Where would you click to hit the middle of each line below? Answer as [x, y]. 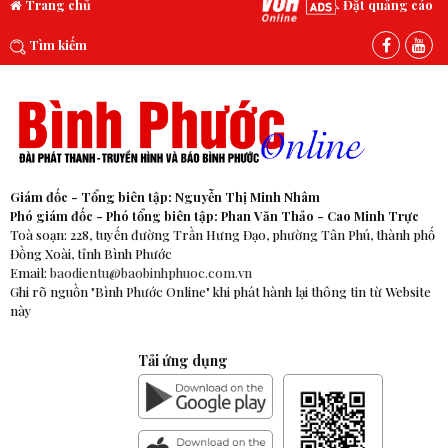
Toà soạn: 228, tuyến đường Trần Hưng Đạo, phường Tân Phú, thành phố [222, 235]
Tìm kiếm [56, 45]
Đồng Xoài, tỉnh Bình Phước [91, 254]
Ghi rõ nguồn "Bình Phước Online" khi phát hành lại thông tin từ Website [220, 292]
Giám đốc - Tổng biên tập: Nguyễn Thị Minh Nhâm [165, 197]
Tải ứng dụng [183, 360]
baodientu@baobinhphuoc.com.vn [151, 273]
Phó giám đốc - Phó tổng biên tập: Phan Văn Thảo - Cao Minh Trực [214, 216]
